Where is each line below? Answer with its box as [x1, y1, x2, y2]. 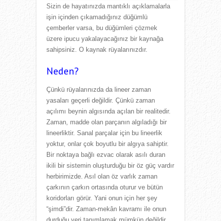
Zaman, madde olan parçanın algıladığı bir [46, 118, 167, 126]
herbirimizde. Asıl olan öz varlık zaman [46, 172, 157, 180]
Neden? [46, 64, 78, 77]
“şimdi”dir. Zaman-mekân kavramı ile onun [46, 205, 166, 213]
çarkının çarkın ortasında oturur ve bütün [46, 183, 163, 191]
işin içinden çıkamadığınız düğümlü [46, 13, 147, 21]
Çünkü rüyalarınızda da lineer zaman [46, 85, 151, 93]
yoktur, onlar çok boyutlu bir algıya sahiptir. [46, 140, 169, 147]
